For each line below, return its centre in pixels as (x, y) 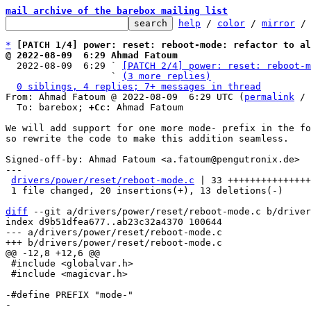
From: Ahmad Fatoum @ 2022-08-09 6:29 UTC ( (125, 97)
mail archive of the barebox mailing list (117, 11)
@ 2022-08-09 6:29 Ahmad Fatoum (92, 55)
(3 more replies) (167, 76)
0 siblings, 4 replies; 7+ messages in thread (139, 86)
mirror (278, 23)
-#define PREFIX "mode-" (69, 295)
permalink (269, 97)
